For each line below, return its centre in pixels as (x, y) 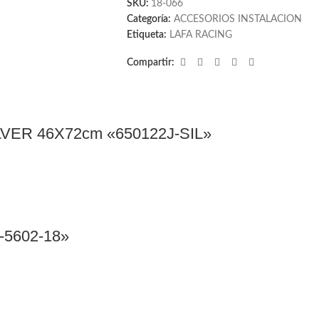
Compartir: (150, 63)
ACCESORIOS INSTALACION (237, 19)
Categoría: (148, 19)
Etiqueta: (146, 35)
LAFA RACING (200, 35)
